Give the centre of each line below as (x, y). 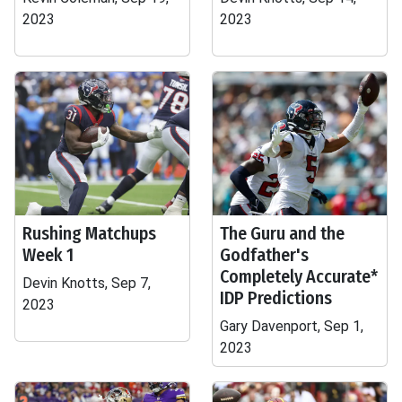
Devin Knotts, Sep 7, (87, 283)
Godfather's (264, 255)
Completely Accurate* (299, 276)
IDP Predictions (276, 298)
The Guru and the (282, 233)
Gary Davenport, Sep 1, (292, 326)
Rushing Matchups (89, 233)
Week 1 (48, 255)
